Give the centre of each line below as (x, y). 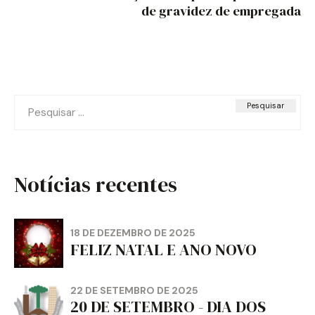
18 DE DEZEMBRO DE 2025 (133, 233)
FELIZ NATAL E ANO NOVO (163, 250)
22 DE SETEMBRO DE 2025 (134, 290)
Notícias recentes (96, 184)
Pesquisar (37, 102)
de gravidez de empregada (221, 11)
